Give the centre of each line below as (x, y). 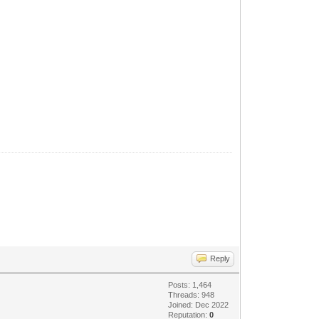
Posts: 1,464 (190, 285)
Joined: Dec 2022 (199, 305)
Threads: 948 (192, 295)
